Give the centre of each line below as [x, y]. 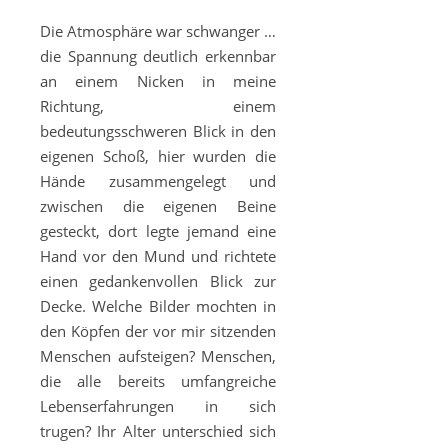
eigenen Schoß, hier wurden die [158, 156]
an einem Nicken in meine [158, 81]
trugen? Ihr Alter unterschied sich [158, 431]
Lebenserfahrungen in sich [158, 406]
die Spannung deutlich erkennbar [158, 56]
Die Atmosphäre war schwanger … [158, 31]
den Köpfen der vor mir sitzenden [158, 331]
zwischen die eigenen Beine [158, 206]
